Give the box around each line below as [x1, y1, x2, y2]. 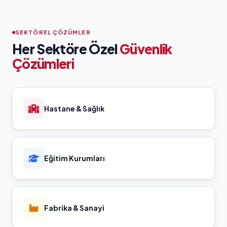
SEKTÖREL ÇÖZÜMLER [15, 29, 91, 35]
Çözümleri [12, 55, 74, 72]
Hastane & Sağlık [44, 104, 104, 113]
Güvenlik [119, 41, 172, 57]
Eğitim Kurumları [44, 154, 105, 163]
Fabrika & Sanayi [44, 203, 104, 212]
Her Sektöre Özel [12, 41, 120, 57]
